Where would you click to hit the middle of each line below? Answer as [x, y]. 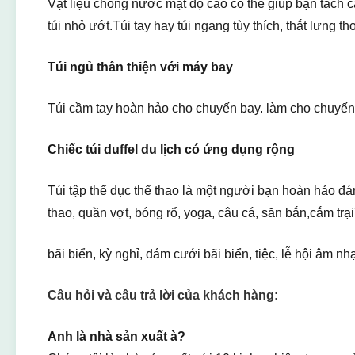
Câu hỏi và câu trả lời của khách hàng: [163, 295]
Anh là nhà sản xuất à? [116, 336]
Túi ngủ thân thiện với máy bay [140, 67]
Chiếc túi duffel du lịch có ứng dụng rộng [171, 149]
